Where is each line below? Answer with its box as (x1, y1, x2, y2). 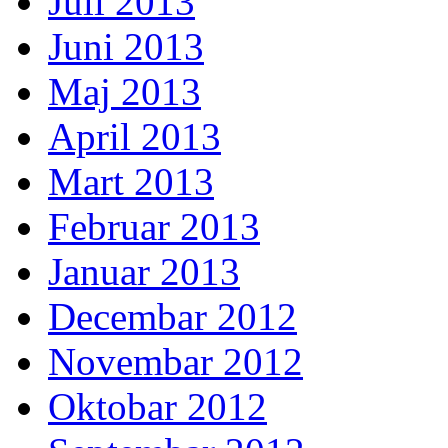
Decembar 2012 (48, 295, 297, 339)
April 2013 (48, 115, 221, 159)
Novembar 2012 (48, 340, 303, 384)
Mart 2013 (48, 160, 214, 204)
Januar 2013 (48, 250, 240, 294)
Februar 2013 (48, 205, 260, 249)
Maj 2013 (48, 70, 201, 114)
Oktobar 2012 (48, 385, 267, 429)
